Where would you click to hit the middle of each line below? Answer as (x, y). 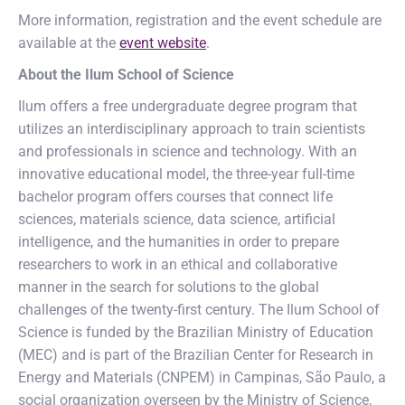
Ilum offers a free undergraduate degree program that (188, 106)
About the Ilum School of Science (126, 75)
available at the (69, 43)
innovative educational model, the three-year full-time (186, 174)
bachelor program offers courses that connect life (175, 197)
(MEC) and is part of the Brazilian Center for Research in (196, 355)
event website (163, 43)
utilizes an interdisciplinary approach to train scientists (192, 129)
